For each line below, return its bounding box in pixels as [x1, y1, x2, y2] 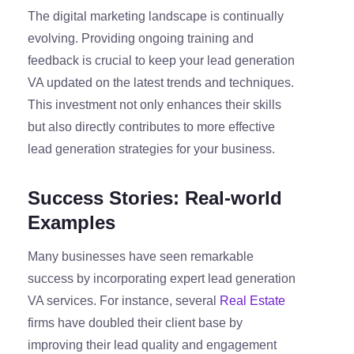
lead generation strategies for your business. [28, 142, 275, 156]
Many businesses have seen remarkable [28, 250, 254, 264]
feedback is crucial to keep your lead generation [28, 54, 295, 68]
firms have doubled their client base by [28, 316, 243, 330]
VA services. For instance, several [28, 294, 220, 308]
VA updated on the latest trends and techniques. [28, 76, 294, 90]
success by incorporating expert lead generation [28, 272, 296, 286]
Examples [28, 212, 115, 234]
